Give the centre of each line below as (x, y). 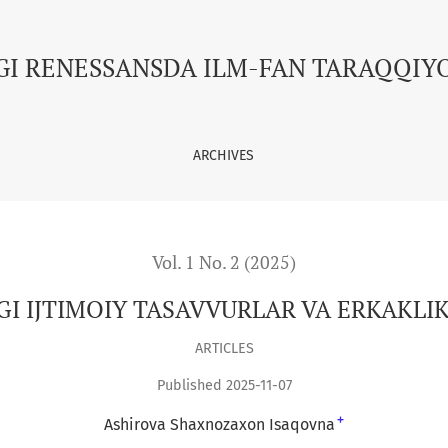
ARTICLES (224, 348)
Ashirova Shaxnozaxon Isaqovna (219, 425)
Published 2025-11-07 (224, 386)
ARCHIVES (223, 155)
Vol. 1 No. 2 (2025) (224, 262)
